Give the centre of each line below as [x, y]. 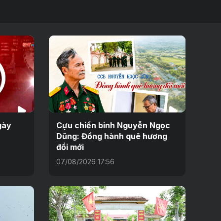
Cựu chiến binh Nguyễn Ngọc [113, 126]
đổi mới [70, 147]
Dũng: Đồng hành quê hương [111, 136]
